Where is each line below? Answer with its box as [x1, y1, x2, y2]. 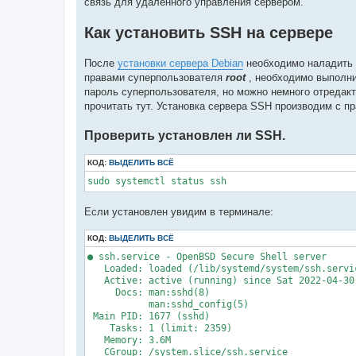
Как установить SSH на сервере [84, 24, 333, 42]
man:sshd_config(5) [87, 298, 249, 310]
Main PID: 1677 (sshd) [87, 310, 210, 322]
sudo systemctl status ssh [87, 176, 226, 188]
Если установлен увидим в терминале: [84, 205, 273, 218]
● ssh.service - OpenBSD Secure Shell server [87, 250, 327, 262]
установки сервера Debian [118, 57, 243, 70]
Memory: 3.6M [87, 334, 171, 346]
